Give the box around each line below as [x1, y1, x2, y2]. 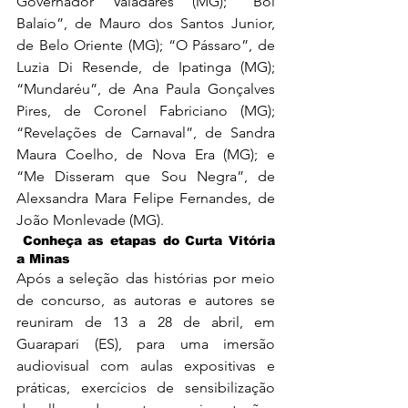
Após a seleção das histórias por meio [16, 269, 275, 287]
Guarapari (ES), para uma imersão [16, 334, 275, 352]
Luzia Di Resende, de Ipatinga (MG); [16, 57, 275, 76]
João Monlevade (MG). [16, 210, 164, 229]
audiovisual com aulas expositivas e [16, 356, 275, 374]
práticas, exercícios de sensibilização [16, 378, 275, 396]
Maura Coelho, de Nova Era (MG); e [16, 145, 275, 163]
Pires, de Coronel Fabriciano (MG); [16, 101, 275, 119]
